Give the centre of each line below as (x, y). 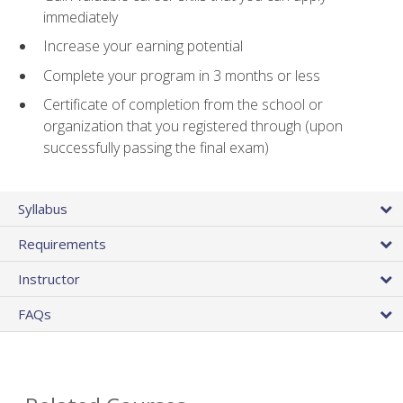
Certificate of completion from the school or (183, 105)
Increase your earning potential (143, 46)
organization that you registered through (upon (193, 126)
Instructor (49, 278)
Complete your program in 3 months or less (182, 75)
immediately (81, 17)
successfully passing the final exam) (156, 148)
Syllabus (43, 208)
